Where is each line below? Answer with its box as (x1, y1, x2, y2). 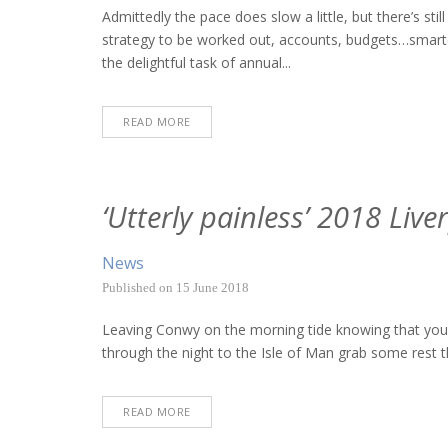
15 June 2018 (176, 279, 249, 295)
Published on (102, 279, 176, 295)
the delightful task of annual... (102, 53, 291, 73)
